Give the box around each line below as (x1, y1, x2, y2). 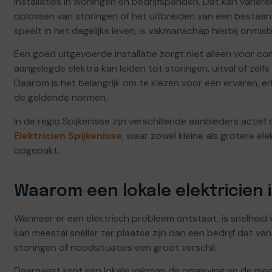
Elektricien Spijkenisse (14, 129, 122, 142)
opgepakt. (14, 143, 59, 157)
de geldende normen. (14, 91, 107, 104)
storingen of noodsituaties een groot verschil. (14, 240, 217, 254)
